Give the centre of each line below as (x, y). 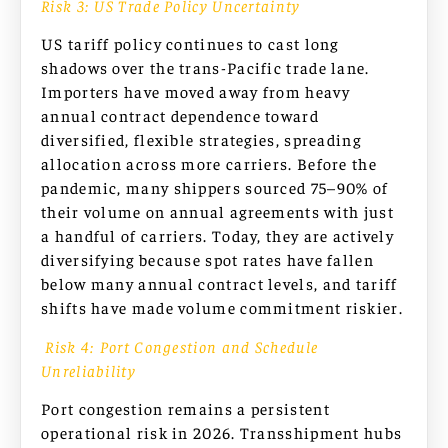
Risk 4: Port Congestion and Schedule (180, 345)
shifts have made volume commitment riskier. (222, 307)
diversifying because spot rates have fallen (207, 259)
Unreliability (88, 369)
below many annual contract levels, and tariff (219, 283)
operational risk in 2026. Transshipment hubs (222, 432)
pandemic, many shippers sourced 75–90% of (215, 187)
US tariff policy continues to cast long (190, 43)
